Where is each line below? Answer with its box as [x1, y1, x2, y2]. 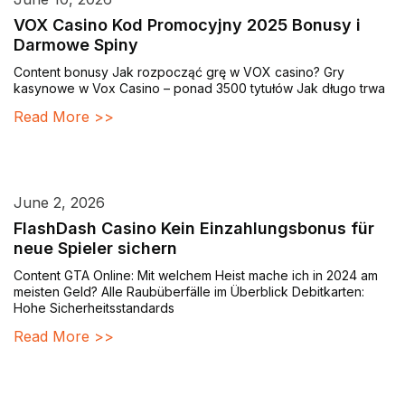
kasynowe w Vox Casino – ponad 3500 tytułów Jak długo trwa [14, 80, 385, 97]
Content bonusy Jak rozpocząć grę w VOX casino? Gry [14, 64, 344, 80]
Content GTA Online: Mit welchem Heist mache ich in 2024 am [14, 268, 378, 284]
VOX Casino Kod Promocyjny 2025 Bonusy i [14, 15, 361, 35]
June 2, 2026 [14, 193, 105, 212]
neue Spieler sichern [14, 239, 177, 259]
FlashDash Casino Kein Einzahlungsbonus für [14, 219, 374, 239]
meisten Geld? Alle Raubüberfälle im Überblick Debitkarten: [14, 284, 364, 300]
